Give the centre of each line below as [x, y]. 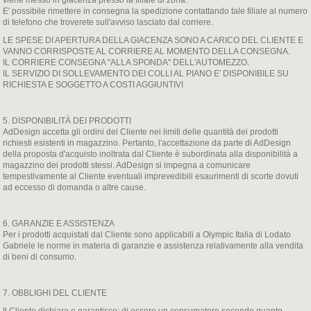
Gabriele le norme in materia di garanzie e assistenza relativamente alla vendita [153, 246]
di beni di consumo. [40, 257]
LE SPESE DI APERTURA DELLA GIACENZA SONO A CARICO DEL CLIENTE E [153, 40]
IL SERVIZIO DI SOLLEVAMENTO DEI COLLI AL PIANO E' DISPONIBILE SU [146, 74]
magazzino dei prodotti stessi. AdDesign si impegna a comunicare [127, 165]
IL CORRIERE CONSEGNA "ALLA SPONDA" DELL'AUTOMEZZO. [126, 62]
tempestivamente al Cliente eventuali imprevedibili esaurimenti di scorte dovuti [151, 176]
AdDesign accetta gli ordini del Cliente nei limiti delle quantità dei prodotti [141, 132]
